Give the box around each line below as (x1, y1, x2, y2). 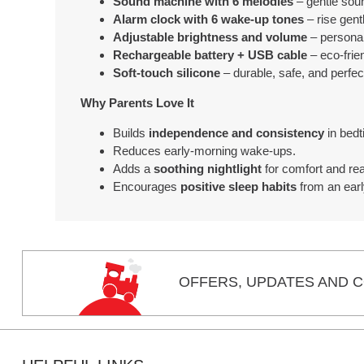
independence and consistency (149, 126, 325, 141)
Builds (113, 126, 149, 141)
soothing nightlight (154, 162, 262, 176)
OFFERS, (179, 274, 243, 291)
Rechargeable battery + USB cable (113, 47, 308, 62)
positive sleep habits (180, 180, 297, 194)
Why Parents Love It (80, 96, 195, 110)
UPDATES (246, 274, 315, 291)
